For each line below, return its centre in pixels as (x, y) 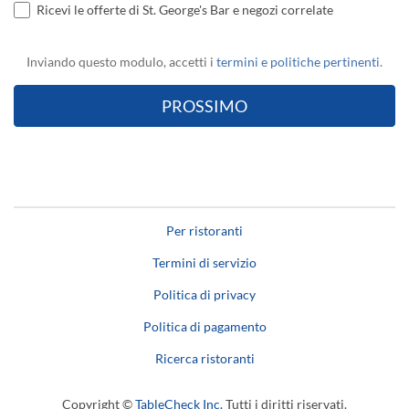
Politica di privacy (204, 295)
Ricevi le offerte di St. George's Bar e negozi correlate (185, 10)
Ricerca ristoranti (204, 359)
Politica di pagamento (204, 327)
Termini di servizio (204, 263)
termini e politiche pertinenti (298, 62)
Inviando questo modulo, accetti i (121, 62)
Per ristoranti (204, 231)
